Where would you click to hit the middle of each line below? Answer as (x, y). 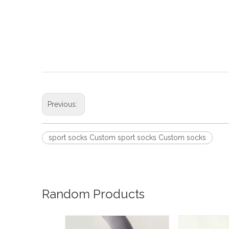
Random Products (93, 194)
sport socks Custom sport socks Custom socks (127, 138)
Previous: (63, 104)
